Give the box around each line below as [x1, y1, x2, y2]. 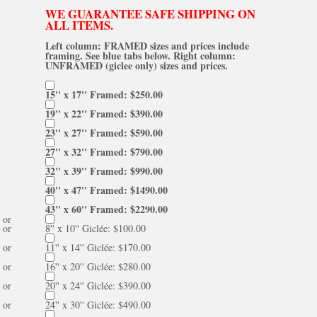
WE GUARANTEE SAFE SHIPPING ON [45, 5, 255, 23]
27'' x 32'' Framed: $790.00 [45, 144, 163, 159]
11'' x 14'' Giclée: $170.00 [45, 241, 151, 254]
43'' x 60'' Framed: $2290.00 [45, 202, 168, 217]
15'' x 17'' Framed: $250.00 [45, 87, 163, 102]
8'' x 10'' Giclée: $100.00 [45, 221, 146, 235]
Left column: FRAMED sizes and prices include [45, 38, 249, 53]
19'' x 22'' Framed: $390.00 [45, 106, 163, 121]
